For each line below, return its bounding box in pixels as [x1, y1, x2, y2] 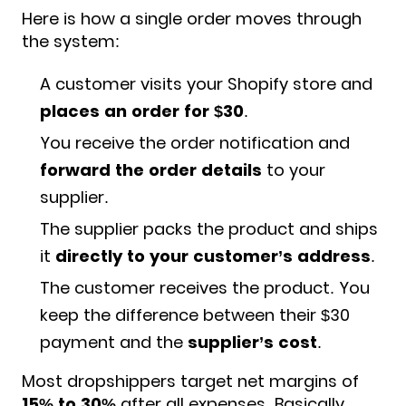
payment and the [40, 331, 188, 354]
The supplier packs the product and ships [40, 217, 378, 241]
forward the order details [40, 159, 262, 182]
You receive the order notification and [40, 131, 350, 155]
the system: [22, 30, 120, 53]
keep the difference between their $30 [40, 304, 350, 327]
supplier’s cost [188, 331, 317, 354]
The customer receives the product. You [40, 276, 370, 300]
